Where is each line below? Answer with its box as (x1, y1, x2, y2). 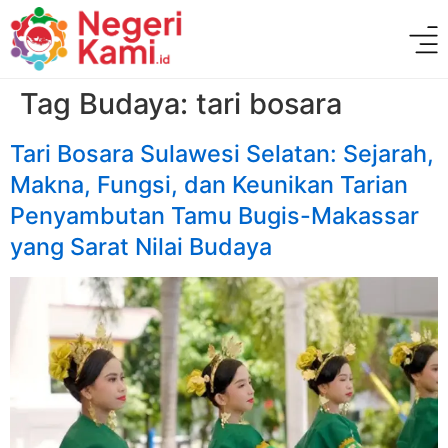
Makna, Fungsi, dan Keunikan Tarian (10, 170, 408, 200)
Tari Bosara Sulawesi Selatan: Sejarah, (10, 139, 434, 169)
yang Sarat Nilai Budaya (10, 232, 272, 262)
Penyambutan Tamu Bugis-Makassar (10, 201, 419, 231)
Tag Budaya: (20, 86, 196, 122)
